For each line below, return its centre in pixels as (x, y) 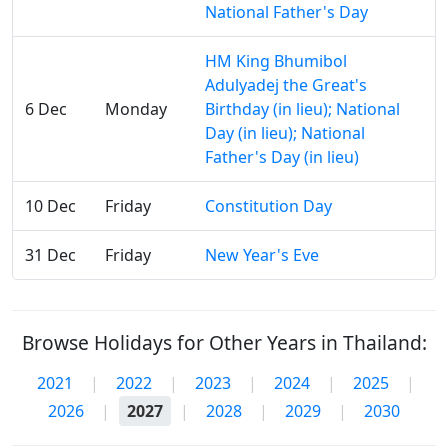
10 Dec (50, 206)
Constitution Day (268, 206)
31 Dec (50, 255)
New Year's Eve (262, 255)
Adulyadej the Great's (286, 85)
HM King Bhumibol (276, 61)
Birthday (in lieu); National (302, 109)
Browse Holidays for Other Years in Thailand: (224, 342)
